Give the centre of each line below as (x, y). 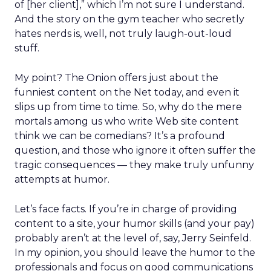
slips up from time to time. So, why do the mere (128, 107)
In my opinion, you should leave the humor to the (135, 253)
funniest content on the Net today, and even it (127, 92)
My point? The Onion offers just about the (116, 78)
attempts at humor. (62, 179)
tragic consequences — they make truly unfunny (134, 165)
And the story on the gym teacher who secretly (129, 19)
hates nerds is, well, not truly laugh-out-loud (123, 34)
